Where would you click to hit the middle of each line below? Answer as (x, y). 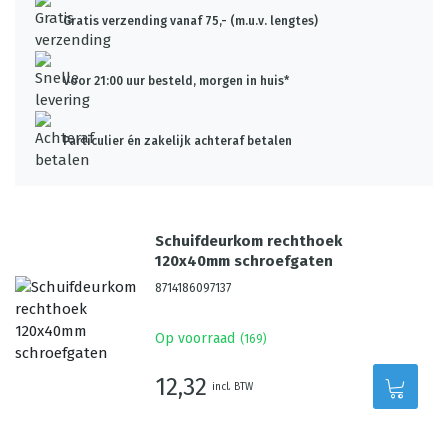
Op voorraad (195, 338)
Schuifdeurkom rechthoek (249, 241)
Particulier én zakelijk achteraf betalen (177, 141)
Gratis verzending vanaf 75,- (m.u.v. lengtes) (190, 21)
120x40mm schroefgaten (244, 261)
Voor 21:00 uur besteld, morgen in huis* (176, 81)
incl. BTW (233, 386)
